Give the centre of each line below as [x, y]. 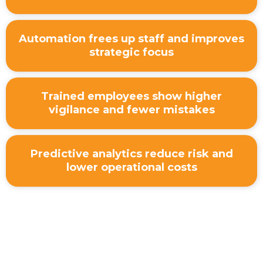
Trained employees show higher [131, 97]
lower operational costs [131, 168]
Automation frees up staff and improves [131, 39]
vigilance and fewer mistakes [131, 110]
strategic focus [131, 53]
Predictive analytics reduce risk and [131, 154]
